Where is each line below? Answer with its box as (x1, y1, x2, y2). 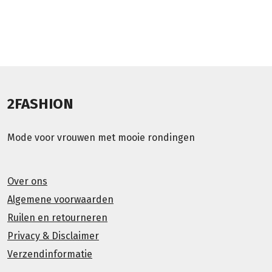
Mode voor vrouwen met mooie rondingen (7, 132, 195, 143)
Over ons (7, 175, 47, 187)
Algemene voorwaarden (7, 194, 114, 205)
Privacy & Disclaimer (7, 230, 99, 242)
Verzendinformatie (7, 248, 92, 260)
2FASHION (7, 95, 73, 112)
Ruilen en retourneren (7, 212, 107, 223)
